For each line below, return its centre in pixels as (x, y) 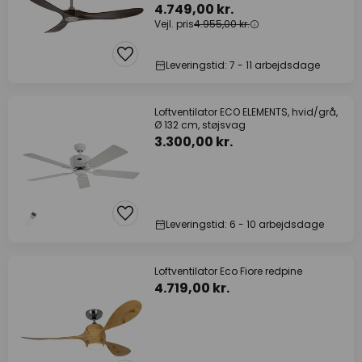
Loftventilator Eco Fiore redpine (228, 271)
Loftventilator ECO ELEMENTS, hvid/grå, (246, 112)
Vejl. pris (174, 24)
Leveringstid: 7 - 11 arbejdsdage (243, 65)
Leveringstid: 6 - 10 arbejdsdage (245, 224)
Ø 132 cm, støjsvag (200, 125)
